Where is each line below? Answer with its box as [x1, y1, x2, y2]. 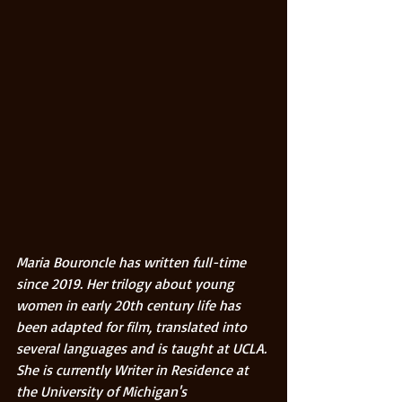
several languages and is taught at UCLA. [16, 339, 270, 358]
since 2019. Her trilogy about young [16, 275, 238, 293]
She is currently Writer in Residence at [16, 361, 252, 380]
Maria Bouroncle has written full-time [16, 253, 249, 272]
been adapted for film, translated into [16, 318, 250, 336]
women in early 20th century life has [16, 296, 244, 315]
